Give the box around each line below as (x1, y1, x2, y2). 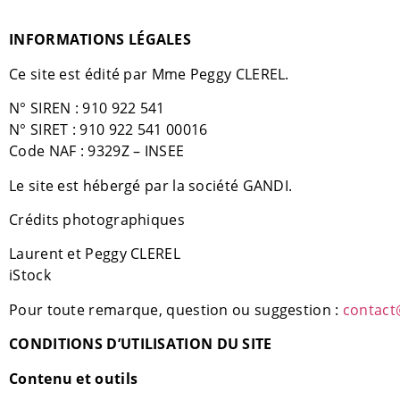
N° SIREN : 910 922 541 (9, 98, 165, 119)
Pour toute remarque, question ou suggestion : (9, 299, 343, 320)
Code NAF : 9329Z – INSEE (9, 141, 185, 162)
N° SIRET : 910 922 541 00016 (9, 120, 208, 140)
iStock (9, 265, 51, 286)
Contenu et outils (9, 368, 138, 388)
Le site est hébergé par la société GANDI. (9, 175, 293, 196)
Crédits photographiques (9, 209, 185, 229)
